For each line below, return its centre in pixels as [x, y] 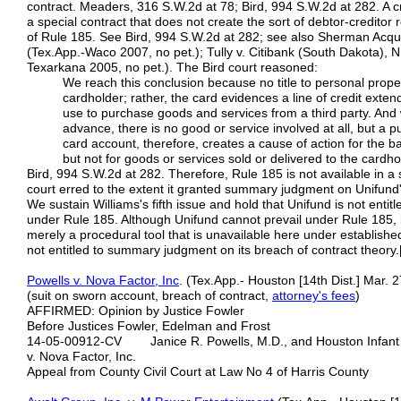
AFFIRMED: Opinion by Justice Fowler [136, 311]
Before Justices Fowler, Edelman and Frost [149, 326]
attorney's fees [314, 295]
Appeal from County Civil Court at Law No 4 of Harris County [198, 371]
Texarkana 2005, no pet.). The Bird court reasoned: [172, 67]
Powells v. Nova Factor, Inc [103, 280]
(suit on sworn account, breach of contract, [149, 295]
